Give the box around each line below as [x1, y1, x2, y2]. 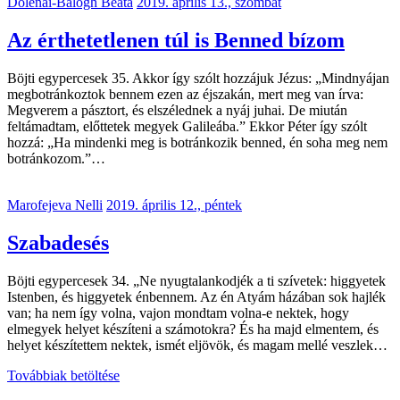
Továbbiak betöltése [7, 367, 120, 383]
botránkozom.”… [7, 151, 105, 167]
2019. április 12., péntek [106, 197, 242, 213]
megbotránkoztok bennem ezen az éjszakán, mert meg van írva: [7, 87, 363, 103]
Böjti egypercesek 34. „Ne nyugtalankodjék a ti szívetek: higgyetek [7, 272, 386, 288]
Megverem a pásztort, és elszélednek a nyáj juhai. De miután [7, 103, 347, 119]
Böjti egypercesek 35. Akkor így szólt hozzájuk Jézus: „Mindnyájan [7, 71, 389, 87]
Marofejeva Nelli [7, 197, 103, 213]
